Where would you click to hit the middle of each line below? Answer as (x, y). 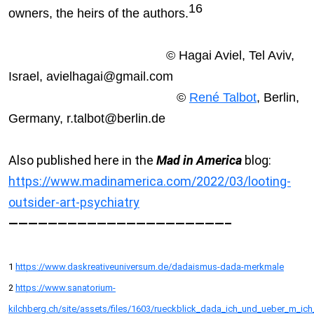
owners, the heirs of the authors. (98, 14)
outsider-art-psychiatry (74, 203)
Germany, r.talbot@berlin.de (87, 119)
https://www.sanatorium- (66, 288)
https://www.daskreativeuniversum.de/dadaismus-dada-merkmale (150, 267)
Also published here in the (82, 161)
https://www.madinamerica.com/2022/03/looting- (150, 182)
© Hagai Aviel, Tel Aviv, (151, 56)
